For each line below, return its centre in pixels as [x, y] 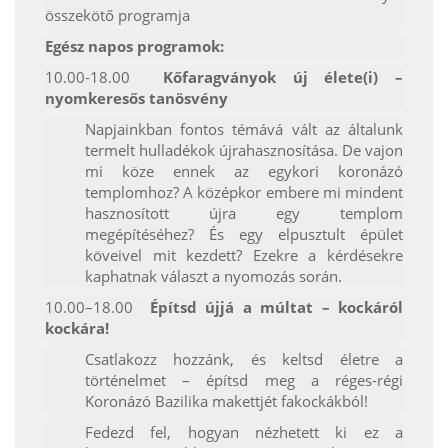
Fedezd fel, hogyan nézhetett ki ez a [244, 432]
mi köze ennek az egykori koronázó [244, 171]
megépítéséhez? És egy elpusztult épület [244, 234]
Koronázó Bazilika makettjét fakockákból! [226, 401]
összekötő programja [117, 15]
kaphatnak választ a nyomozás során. [213, 276]
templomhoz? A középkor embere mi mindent [244, 192]
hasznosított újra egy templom [244, 213]
